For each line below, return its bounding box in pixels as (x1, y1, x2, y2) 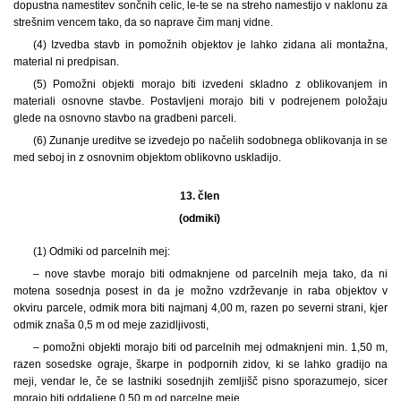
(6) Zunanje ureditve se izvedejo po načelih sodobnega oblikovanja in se (32, 133, 388, 147)
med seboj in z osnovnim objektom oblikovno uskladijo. (13, 150, 281, 164)
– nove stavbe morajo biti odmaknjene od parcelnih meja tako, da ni (32, 267, 388, 280)
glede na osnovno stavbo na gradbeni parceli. (13, 111, 236, 124)
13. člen (179, 189, 222, 202)
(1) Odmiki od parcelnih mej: (32, 244, 170, 258)
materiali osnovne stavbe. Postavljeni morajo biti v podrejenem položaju (13, 94, 388, 107)
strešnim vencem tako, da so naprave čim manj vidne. (13, 15, 273, 29)
